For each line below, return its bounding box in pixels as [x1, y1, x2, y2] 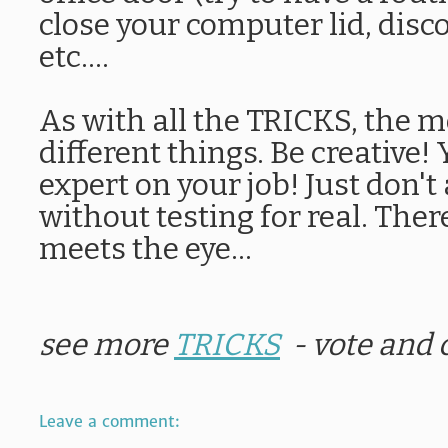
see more [39, 327, 174, 363]
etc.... [39, 39, 109, 75]
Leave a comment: [39, 411, 180, 431]
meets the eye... [39, 231, 252, 267]
